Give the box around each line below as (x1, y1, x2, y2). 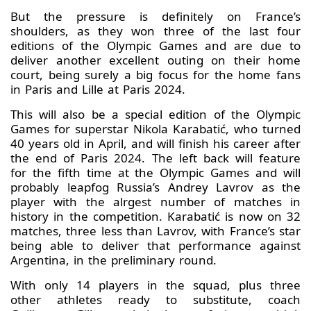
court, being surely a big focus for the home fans (10, 67, 301, 83)
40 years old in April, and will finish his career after (10, 135, 301, 152)
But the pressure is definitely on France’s (10, 8, 301, 25)
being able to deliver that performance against (10, 237, 301, 254)
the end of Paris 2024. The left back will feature (10, 150, 301, 167)
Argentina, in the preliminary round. (10, 252, 217, 269)
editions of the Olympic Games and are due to (10, 37, 301, 54)
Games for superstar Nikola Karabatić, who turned (10, 121, 301, 137)
